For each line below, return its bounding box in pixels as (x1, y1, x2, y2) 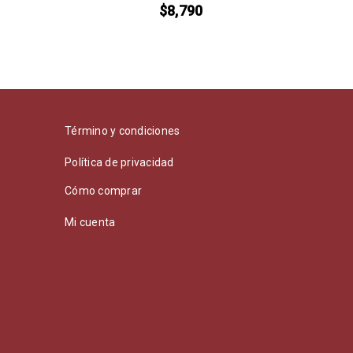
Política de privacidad (65, 156, 174, 169)
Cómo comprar (65, 184, 142, 198)
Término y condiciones (65, 124, 180, 138)
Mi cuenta (65, 216, 116, 229)
